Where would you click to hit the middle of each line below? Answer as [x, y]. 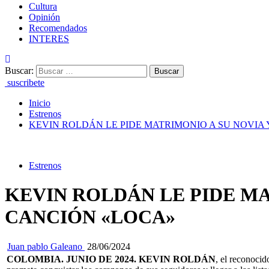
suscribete [26, 83]
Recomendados [58, 28]
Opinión [44, 17]
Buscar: [19, 71]
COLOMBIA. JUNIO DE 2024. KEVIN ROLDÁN [111, 259]
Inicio [40, 103]
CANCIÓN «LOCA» [90, 217]
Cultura [43, 6]
